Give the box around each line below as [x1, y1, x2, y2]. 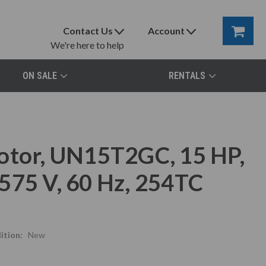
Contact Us [63, 25, 113, 36]
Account [148, 25, 185, 36]
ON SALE [22, 70, 57, 81]
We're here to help [50, 39, 125, 50]
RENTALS [168, 70, 205, 81]
